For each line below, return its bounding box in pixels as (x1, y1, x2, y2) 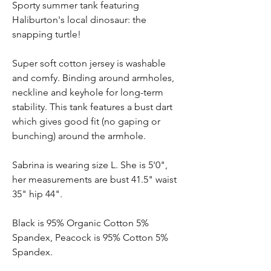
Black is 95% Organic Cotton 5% (12, 217, 149, 229)
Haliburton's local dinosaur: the (12, 14, 146, 26)
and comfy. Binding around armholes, (12, 72, 174, 84)
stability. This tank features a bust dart (12, 101, 172, 113)
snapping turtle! (12, 28, 81, 41)
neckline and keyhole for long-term (12, 87, 163, 99)
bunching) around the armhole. (12, 130, 148, 142)
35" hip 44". (12, 188, 62, 200)
